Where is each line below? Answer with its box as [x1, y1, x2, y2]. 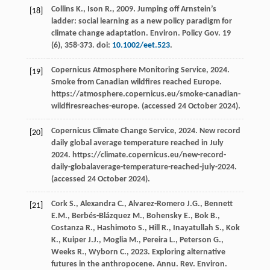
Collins [51, 4, 74, 14]
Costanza [51, 223, 84, 233]
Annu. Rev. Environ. [156, 259, 227, 269]
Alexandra [80, 199, 116, 209]
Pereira [142, 235, 168, 245]
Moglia [102, 235, 127, 245]
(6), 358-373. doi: [51, 40, 112, 50]
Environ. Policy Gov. [149, 28, 221, 38]
